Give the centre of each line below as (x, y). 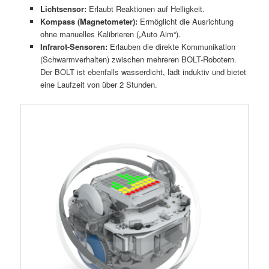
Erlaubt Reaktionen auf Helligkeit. (145, 9)
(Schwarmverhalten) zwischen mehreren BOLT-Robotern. (138, 59)
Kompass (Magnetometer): (89, 22)
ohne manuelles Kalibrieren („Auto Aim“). (110, 34)
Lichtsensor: (63, 9)
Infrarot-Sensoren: (74, 47)
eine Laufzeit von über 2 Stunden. (98, 85)
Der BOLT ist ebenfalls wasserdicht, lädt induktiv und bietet (143, 72)
